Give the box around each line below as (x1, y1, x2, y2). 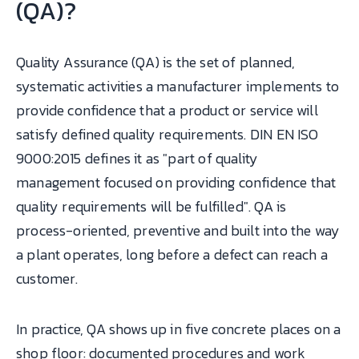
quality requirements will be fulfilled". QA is (16, 195, 287, 217)
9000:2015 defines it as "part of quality (16, 147, 259, 169)
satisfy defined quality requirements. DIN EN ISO (16, 123, 319, 145)
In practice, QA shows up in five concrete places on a (16, 318, 341, 341)
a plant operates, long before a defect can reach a (16, 243, 328, 265)
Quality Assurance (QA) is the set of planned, (16, 50, 296, 73)
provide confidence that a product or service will (16, 99, 318, 121)
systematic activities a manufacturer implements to (16, 75, 339, 97)
